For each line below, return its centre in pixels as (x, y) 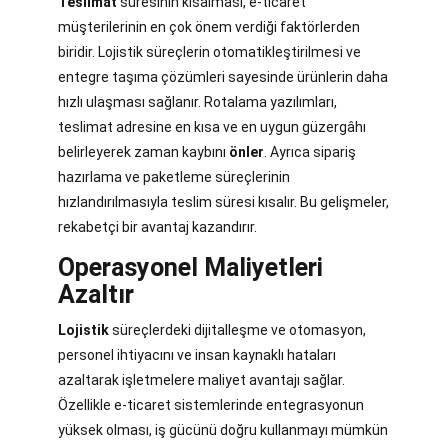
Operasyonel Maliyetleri (190, 268)
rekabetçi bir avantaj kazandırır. (157, 227)
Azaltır (96, 295)
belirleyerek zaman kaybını (143, 152)
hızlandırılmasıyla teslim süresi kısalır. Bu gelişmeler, (223, 202)
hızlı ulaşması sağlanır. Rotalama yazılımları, (197, 102)
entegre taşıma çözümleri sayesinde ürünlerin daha (223, 77)
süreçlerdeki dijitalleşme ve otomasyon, (237, 330)
